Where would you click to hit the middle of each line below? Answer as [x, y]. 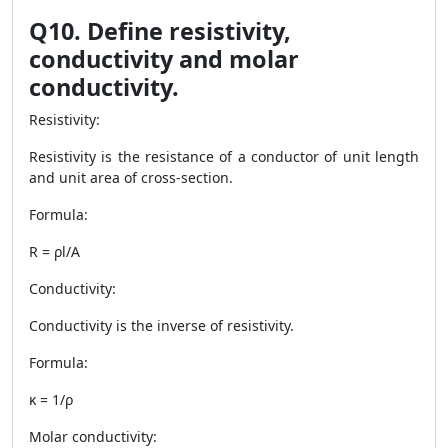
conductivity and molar [164, 59]
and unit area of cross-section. [131, 177]
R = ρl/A [54, 251]
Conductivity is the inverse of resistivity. [161, 325]
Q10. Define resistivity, [160, 31]
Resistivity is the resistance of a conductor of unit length [224, 156]
